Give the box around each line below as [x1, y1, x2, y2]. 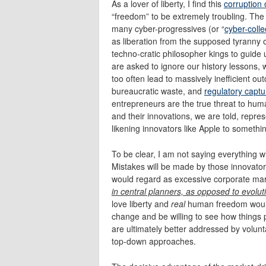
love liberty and [112, 197, 171, 210]
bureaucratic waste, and [112, 84, 204, 97]
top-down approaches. [112, 235, 196, 247]
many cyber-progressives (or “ [112, 22, 224, 34]
